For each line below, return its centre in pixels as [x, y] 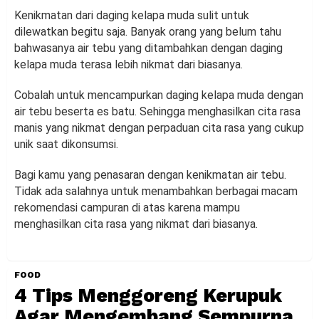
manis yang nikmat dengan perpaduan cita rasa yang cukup [159, 127]
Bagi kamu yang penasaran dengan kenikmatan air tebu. [150, 174]
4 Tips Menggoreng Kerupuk [148, 295]
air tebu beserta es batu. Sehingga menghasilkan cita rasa [157, 111]
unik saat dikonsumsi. [66, 144]
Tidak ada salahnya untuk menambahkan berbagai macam [156, 191]
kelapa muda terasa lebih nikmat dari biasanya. [129, 64]
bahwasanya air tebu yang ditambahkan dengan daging [148, 48]
